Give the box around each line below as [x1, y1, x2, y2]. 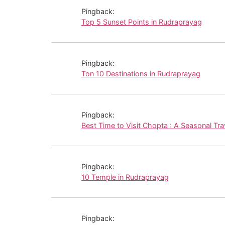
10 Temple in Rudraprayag [81, 172, 169, 181]
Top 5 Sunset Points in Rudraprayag [81, 17, 202, 26]
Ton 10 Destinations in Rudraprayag [81, 69, 200, 78]
